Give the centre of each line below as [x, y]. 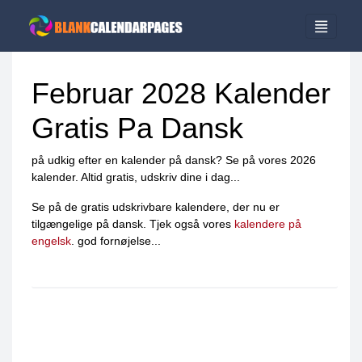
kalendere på [268, 224]
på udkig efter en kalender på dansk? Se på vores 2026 [174, 160]
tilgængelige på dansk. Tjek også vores [133, 224]
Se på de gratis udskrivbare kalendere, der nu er [156, 207]
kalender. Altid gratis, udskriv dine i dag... [136, 177]
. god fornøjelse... [116, 241]
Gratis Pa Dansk [137, 128]
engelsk [51, 241]
